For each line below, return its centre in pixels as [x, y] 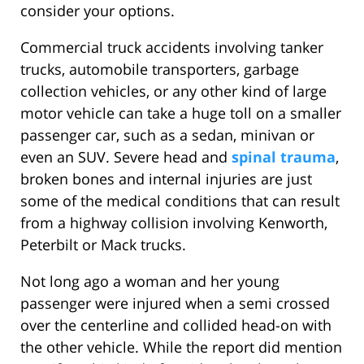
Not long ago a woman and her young [150, 282]
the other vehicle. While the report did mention [181, 347]
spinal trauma [284, 157]
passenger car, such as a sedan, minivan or [167, 135]
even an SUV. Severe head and [126, 157]
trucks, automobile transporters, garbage [160, 69]
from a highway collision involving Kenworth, [174, 223]
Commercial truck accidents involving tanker [172, 48]
